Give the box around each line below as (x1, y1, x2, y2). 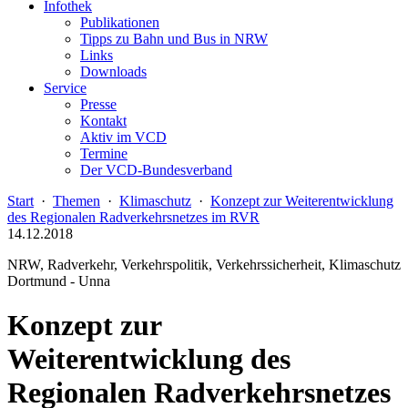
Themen (53, 193, 100, 209)
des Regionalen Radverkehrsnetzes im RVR (7, 209, 260, 225)
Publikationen (80, 15, 159, 30)
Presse (80, 97, 117, 112)
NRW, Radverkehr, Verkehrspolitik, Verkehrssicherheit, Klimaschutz (7, 257, 401, 272)
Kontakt (80, 113, 127, 128)
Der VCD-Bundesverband (80, 162, 232, 178)
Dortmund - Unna (7, 273, 110, 289)
